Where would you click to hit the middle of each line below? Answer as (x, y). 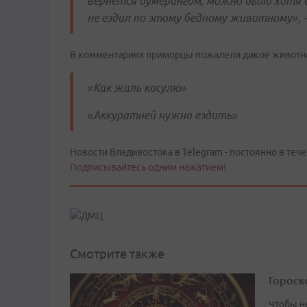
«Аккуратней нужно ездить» (162, 115)
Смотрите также (117, 254)
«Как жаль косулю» (137, 87)
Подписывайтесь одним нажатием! (148, 167)
